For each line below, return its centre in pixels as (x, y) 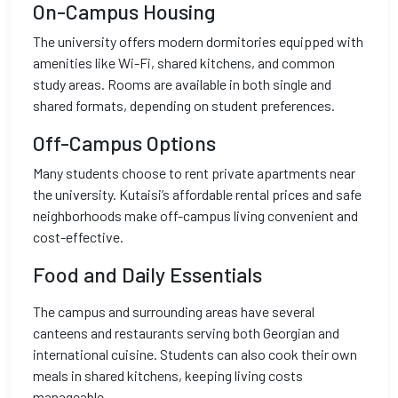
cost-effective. (78, 237)
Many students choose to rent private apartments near (194, 173)
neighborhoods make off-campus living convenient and (195, 215)
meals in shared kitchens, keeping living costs (168, 375)
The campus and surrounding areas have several (174, 311)
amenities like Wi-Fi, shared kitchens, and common (184, 63)
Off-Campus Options (124, 143)
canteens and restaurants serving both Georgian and (186, 333)
